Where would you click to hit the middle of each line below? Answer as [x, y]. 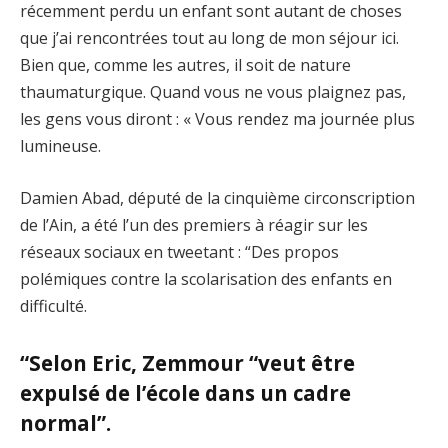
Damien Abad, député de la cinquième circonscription [217, 198]
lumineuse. [60, 146]
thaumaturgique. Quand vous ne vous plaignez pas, [213, 92]
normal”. [65, 422]
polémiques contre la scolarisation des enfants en [206, 279]
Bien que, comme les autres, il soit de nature [185, 65]
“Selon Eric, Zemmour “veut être [187, 362]
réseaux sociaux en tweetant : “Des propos [179, 252]
